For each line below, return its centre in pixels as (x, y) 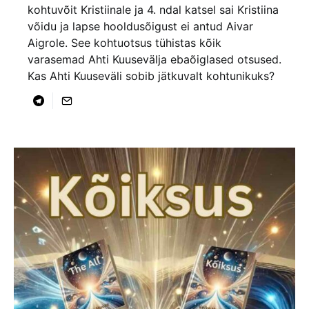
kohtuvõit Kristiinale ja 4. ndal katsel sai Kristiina (153, 10)
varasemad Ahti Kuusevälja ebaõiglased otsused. (154, 60)
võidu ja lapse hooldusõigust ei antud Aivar (140, 27)
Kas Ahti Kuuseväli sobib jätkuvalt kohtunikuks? (151, 76)
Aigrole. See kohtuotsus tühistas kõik (124, 43)
